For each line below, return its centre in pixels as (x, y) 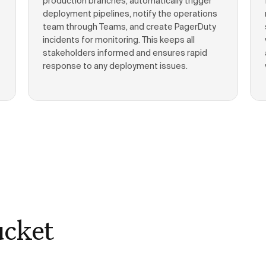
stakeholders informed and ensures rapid (125, 53)
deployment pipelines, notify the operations (130, 14)
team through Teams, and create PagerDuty (129, 27)
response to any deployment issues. (115, 66)
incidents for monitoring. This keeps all (118, 40)
